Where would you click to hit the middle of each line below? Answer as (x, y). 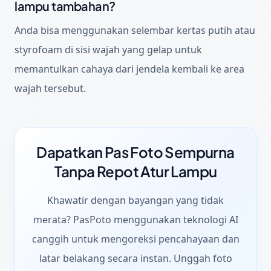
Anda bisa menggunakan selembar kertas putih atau (135, 30)
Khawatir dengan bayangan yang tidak (135, 200)
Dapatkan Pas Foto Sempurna (135, 152)
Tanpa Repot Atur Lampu (135, 171)
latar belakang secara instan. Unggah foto (135, 258)
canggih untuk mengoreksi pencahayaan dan (135, 239)
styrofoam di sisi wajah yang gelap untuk (108, 49)
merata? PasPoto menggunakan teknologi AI (135, 219)
